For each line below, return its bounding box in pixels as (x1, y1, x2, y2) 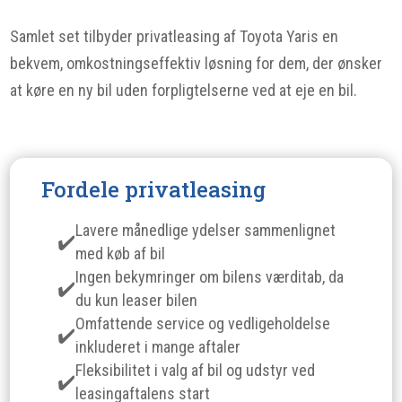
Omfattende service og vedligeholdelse (75, 314, 331, 333)
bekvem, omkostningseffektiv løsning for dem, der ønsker (10, 54, 383, 73)
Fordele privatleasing (41, 175, 267, 204)
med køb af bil (75, 244, 166, 263)
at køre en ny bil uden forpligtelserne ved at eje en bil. (10, 81, 358, 100)
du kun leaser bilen (75, 291, 198, 310)
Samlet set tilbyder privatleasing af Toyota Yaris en (10, 27, 339, 46)
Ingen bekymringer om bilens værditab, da (75, 267, 345, 286)
